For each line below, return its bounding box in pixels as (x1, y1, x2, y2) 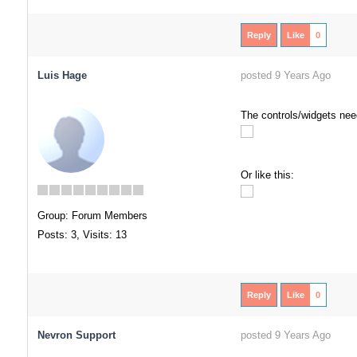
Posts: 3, (37, 229, 80, 241)
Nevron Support (37, 329, 116, 341)
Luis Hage (37, 69, 87, 81)
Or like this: (240, 169, 294, 181)
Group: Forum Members (37, 210, 147, 222)
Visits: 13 (82, 229, 127, 241)
